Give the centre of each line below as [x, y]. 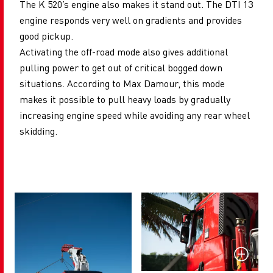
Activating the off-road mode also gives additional [124, 52]
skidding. [38, 131]
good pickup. [46, 36]
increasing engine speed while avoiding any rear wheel [135, 115]
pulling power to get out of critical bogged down [121, 68]
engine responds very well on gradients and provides [131, 20]
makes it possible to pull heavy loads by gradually [125, 99]
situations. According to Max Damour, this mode [122, 83]
